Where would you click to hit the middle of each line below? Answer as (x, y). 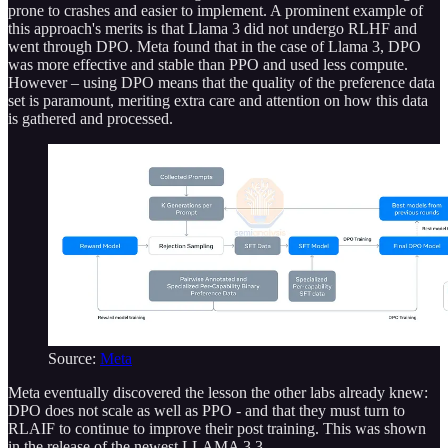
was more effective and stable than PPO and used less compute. (208, 65)
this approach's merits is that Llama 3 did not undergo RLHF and (212, 29)
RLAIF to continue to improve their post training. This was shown (217, 428)
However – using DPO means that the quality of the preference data (221, 83)
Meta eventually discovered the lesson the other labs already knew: (218, 392)
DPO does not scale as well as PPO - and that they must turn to (206, 410)
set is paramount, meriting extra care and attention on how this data (218, 101)
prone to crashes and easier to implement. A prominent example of (215, 11)
